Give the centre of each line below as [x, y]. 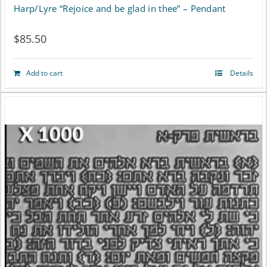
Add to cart [44, 73]
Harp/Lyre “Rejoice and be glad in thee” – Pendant [120, 9]
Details [241, 73]
